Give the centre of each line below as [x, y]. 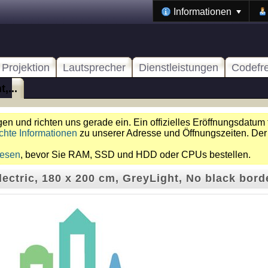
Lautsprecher [94, 68]
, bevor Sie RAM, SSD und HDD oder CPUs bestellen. [135, 155]
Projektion [26, 68]
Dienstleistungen [179, 68]
